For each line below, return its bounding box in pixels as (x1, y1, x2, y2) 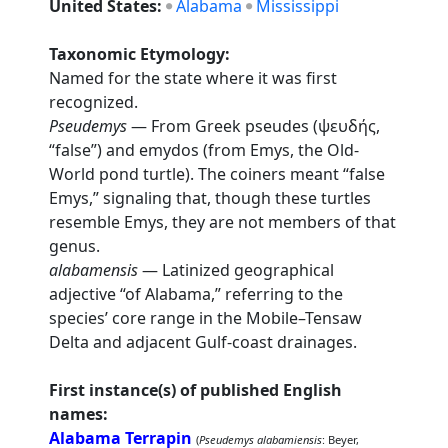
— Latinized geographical (138, 259, 335, 281)
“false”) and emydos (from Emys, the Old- (49, 139, 360, 161)
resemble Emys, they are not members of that (49, 211, 397, 233)
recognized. (49, 91, 139, 113)
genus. (49, 235, 101, 257)
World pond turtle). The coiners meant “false (49, 163, 386, 185)
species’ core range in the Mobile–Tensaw (49, 307, 363, 329)
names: (49, 403, 109, 425)
